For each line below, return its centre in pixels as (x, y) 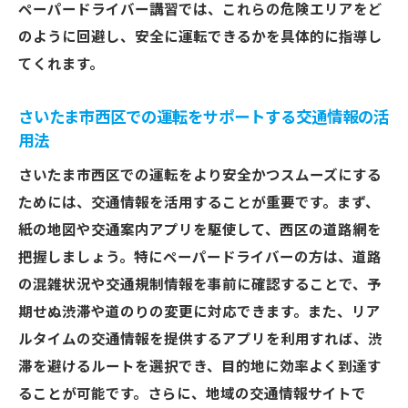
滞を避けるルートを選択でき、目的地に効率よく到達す (200, 367)
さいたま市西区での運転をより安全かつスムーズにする (200, 176)
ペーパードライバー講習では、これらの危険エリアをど (200, 10)
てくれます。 (61, 65)
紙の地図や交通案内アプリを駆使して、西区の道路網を (200, 230)
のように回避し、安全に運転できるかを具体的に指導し (200, 37)
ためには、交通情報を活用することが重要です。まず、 (199, 203)
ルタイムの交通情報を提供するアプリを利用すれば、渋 (200, 340)
